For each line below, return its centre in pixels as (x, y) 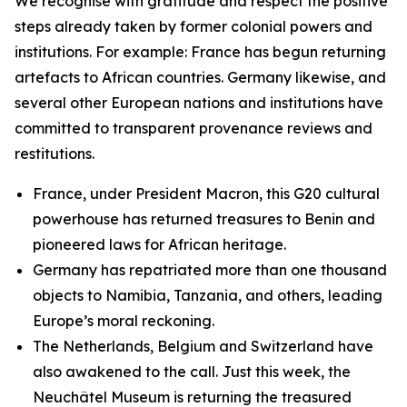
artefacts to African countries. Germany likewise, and (200, 77)
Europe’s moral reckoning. (124, 321)
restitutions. (55, 154)
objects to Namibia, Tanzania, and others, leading (208, 295)
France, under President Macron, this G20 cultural (206, 194)
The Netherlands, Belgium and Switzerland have (203, 346)
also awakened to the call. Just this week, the (192, 372)
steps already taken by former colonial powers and (194, 26)
